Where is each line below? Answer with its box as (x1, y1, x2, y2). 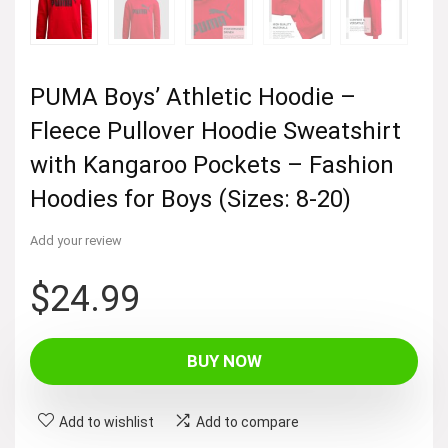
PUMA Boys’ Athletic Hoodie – (30, 82, 356, 111)
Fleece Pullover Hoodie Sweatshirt (30, 116, 401, 145)
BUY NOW (186, 350, 262, 371)
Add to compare (196, 413, 299, 430)
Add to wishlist (59, 413, 154, 430)
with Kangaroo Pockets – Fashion (30, 150, 394, 179)
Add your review (30, 232, 122, 248)
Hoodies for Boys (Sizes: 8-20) (30, 184, 351, 213)
